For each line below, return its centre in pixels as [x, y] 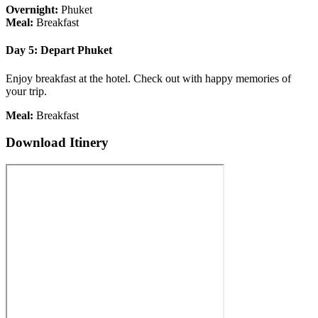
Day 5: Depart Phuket [59, 50]
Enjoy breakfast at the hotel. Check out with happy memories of [148, 78]
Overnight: [32, 9]
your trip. [26, 91]
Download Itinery [57, 143]
